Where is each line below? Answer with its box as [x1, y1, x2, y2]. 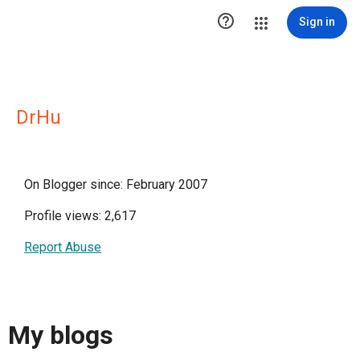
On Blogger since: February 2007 [24, 177, 207, 192]
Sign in [299, 15, 335, 28]
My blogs [8, 320, 113, 351]
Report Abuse [24, 239, 101, 255]
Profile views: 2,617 [24, 208, 136, 223]
